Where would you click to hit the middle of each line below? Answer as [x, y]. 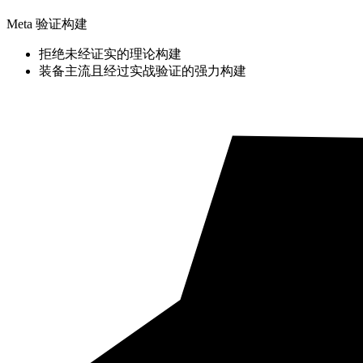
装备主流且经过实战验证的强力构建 [143, 71]
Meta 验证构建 [47, 24]
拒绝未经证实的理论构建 [110, 54]
